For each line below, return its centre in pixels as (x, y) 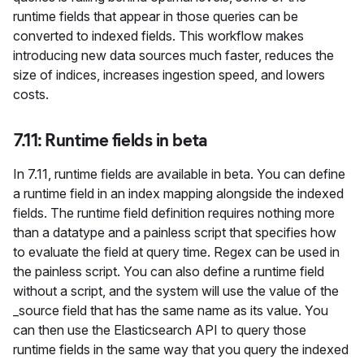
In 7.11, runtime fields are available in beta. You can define (179, 174)
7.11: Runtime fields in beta (110, 140)
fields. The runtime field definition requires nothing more (174, 213)
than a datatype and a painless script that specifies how (175, 232)
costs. (31, 94)
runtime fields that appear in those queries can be (156, 16)
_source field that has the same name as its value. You (171, 310)
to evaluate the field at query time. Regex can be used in (176, 252)
